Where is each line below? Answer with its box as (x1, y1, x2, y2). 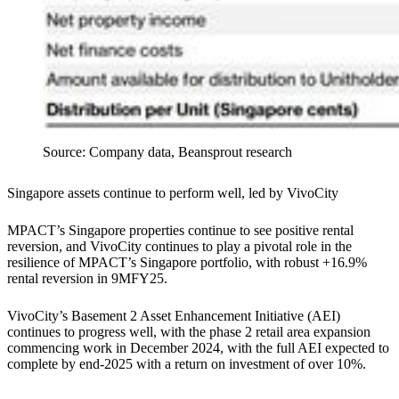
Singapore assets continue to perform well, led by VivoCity (7, 184, 342, 200)
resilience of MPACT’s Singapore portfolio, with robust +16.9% (7, 254, 367, 270)
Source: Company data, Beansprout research (43, 143, 296, 159)
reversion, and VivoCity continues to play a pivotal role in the (7, 238, 352, 254)
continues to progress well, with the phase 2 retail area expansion (7, 323, 370, 339)
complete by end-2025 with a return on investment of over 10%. (7, 355, 366, 371)
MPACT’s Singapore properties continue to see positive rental (7, 222, 354, 238)
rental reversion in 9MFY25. (7, 270, 171, 286)
